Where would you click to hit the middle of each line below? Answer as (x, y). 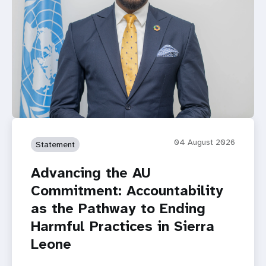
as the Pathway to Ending (118, 209)
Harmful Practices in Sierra (123, 227)
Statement (55, 145)
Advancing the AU (91, 173)
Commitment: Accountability (127, 191)
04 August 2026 (205, 142)
